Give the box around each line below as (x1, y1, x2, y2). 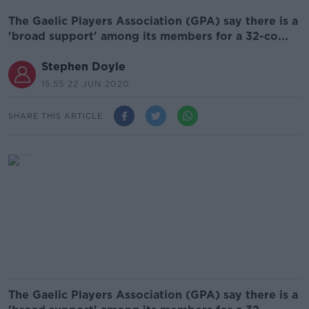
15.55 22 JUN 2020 (41, 79, 130, 89)
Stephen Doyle (41, 60, 126, 73)
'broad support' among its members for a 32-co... (8, 30, 288, 43)
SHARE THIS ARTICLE (8, 110, 103, 121)
